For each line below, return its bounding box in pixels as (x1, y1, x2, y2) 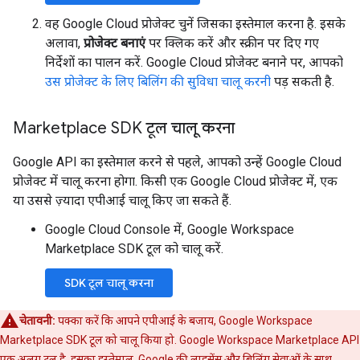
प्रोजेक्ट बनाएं (84, 35, 145, 51)
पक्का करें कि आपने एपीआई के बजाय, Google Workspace (55, 314, 313, 327)
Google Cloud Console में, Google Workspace (45, 222, 294, 237)
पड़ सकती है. (271, 74, 334, 89)
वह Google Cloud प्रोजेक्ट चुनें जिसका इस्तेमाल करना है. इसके (45, 16, 346, 31)
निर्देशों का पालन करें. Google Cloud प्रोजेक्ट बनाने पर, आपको (45, 55, 343, 70)
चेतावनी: (19, 314, 55, 327)
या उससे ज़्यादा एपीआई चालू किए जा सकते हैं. (13, 193, 231, 208)
